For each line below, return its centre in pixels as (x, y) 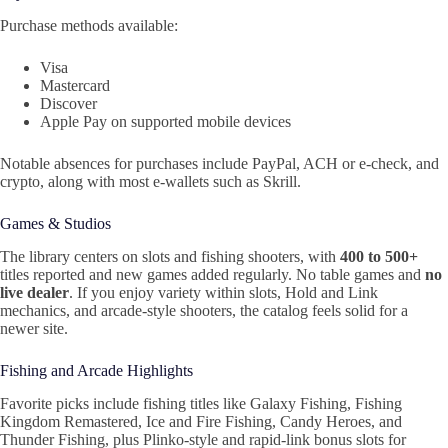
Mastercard (75, 85)
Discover (68, 103)
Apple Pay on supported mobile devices (165, 121)
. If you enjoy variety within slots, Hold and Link (223, 292)
